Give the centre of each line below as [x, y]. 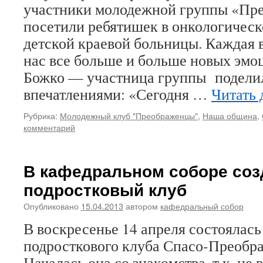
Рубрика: [41, 115]
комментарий [49, 127]
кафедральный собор [202, 206]
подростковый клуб [105, 189]
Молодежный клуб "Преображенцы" [129, 115]
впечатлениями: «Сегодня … [117, 94]
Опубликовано [51, 206]
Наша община [230, 115]
